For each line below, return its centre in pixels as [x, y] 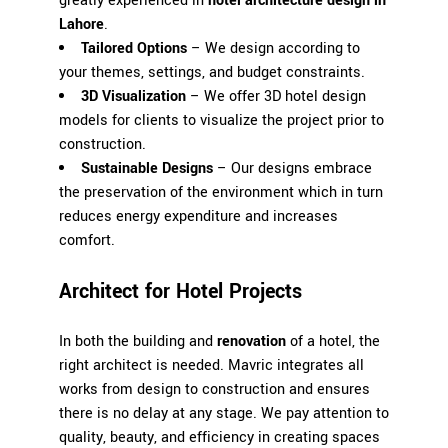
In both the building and [138, 341]
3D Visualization [133, 96]
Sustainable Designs [147, 168]
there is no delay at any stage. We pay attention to [224, 413]
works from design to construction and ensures [214, 389]
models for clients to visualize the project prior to [221, 120]
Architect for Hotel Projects [180, 291]
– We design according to [273, 48]
